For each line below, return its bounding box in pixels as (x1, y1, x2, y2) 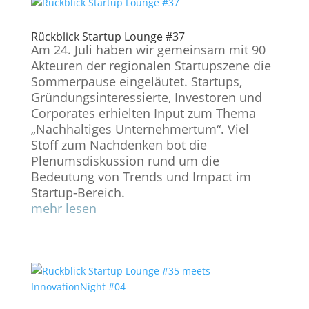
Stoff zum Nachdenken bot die (30, 137, 207, 153)
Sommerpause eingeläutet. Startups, (30, 73, 242, 90)
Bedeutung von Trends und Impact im (30, 168, 251, 185)
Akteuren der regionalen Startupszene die (30, 57, 271, 74)
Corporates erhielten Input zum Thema (30, 105, 256, 121)
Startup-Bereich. (30, 184, 125, 201)
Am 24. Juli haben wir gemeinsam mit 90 (30, 41, 266, 58)
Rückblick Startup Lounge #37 (30, 29, 185, 44)
